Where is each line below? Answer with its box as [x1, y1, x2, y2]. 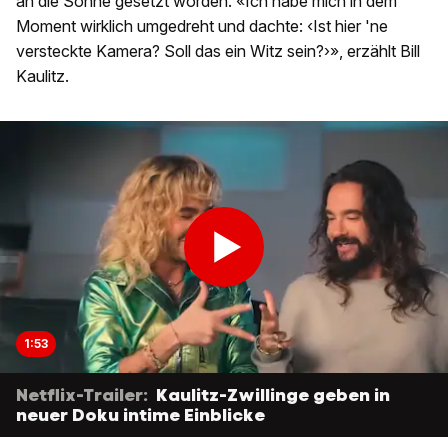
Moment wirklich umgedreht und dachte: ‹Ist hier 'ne [16, 16, 388, 37]
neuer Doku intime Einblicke [16, 404, 265, 427]
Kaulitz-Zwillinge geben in [156, 384, 390, 407]
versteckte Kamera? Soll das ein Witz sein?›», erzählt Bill [16, 41, 420, 62]
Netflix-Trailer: [16, 384, 148, 407]
